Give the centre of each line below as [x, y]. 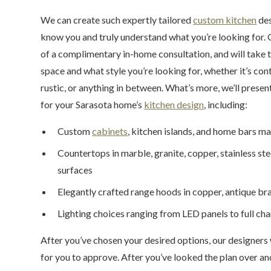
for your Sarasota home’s [93, 104]
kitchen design [174, 104]
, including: [226, 104]
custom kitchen [225, 20]
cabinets [110, 131]
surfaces [75, 170]
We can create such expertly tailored [117, 20]
